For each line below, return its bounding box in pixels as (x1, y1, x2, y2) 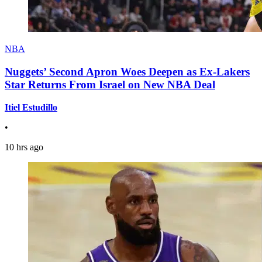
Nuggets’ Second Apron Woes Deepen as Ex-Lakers (5, 65, 250, 78)
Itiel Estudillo (5, 102, 57, 112)
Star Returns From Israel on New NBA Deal (5, 78, 215, 91)
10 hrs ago (5, 142, 43, 152)
